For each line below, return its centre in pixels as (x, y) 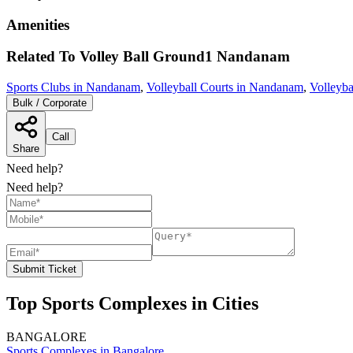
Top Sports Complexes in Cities (132, 304)
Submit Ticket (45, 269)
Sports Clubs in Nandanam (73, 87)
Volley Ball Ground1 (146, 57)
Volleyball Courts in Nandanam (225, 87)
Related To (43, 57)
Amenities (38, 24)
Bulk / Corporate (50, 103)
